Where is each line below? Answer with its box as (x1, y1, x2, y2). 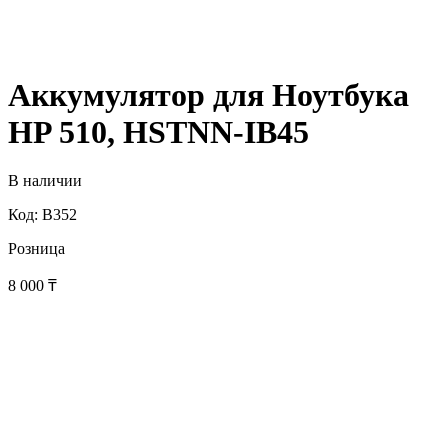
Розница (8, 240, 65, 258)
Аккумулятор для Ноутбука (8, 76, 409, 113)
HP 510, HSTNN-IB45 (8, 113, 309, 150)
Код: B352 (8, 206, 77, 224)
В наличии (8, 172, 82, 190)
